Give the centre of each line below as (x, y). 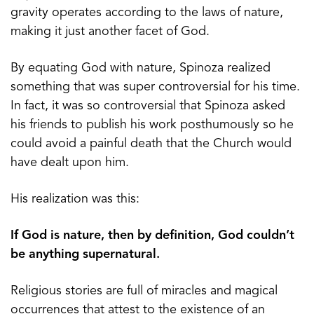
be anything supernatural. (85, 254)
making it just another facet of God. (110, 31)
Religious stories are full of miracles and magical (144, 291)
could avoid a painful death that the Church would (151, 143)
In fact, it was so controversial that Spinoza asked (148, 105)
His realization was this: (75, 199)
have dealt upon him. (70, 162)
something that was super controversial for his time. (155, 87)
